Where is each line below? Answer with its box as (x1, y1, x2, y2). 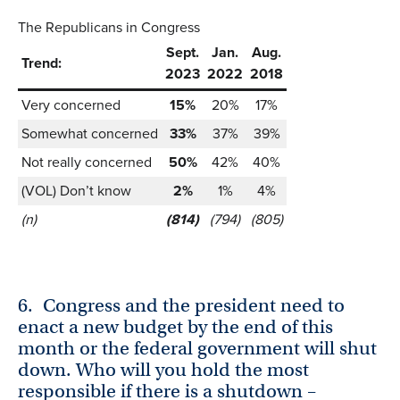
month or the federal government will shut (18, 336, 377, 360)
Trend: (21, 53, 62, 74)
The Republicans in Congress (18, 17, 200, 38)
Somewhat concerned (21, 123, 158, 145)
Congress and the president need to (43, 293, 346, 317)
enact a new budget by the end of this (18, 314, 333, 338)
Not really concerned (21, 152, 152, 173)
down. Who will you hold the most (18, 357, 309, 381)
